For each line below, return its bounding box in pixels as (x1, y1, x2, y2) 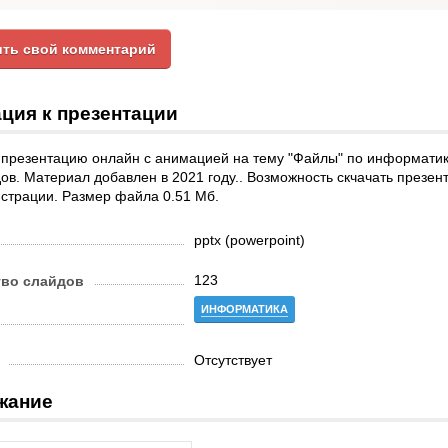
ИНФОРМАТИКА (201, 303, 288, 315)
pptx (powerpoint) (194, 232, 305, 248)
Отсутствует (194, 352, 272, 368)
